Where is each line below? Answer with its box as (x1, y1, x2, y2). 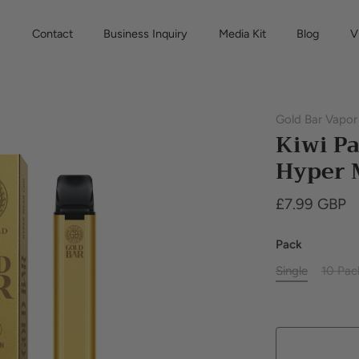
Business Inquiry (103, 26, 188, 41)
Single (276, 264, 308, 278)
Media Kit (218, 26, 266, 41)
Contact (31, 26, 73, 41)
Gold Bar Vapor (276, 112, 357, 127)
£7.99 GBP (276, 195, 346, 213)
